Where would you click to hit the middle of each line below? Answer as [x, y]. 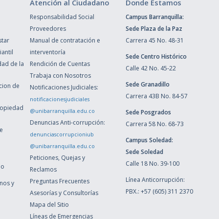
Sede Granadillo [147, 84]
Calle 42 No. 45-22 [151, 68]
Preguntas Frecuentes [59, 181]
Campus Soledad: [149, 140]
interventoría [47, 52]
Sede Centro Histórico [156, 56]
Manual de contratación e [65, 40]
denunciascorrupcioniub [62, 134]
